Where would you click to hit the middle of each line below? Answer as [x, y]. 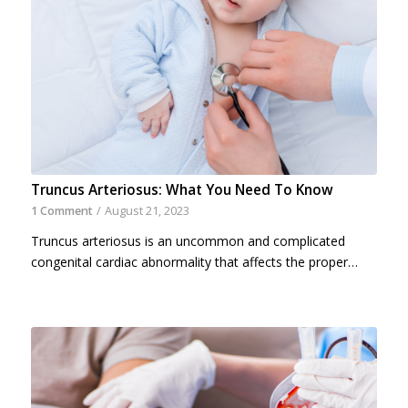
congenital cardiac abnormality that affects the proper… [194, 262]
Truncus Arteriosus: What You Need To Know [182, 190]
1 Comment [61, 211]
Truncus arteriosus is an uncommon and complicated [188, 241]
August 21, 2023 [147, 211]
